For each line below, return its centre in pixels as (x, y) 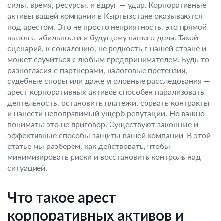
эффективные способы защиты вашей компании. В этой (109, 135)
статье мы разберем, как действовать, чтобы (89, 146)
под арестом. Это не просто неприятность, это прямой (107, 26)
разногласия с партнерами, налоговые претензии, (97, 70)
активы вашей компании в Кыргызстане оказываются (105, 16)
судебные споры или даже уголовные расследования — (109, 81)
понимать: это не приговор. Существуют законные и (103, 124)
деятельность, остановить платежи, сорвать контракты (109, 102)
